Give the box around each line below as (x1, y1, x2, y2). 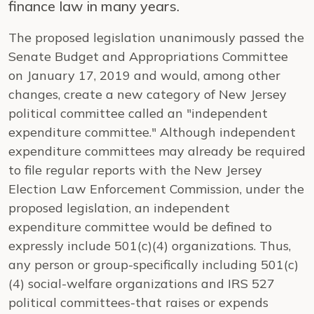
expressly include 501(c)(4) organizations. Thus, (8, 238, 291, 254)
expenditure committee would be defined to (8, 219, 272, 235)
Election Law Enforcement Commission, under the (8, 181, 304, 197)
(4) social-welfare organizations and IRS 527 (8, 275, 275, 292)
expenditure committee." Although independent (8, 124, 296, 140)
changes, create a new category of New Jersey (8, 86, 287, 102)
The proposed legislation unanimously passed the (8, 29, 304, 46)
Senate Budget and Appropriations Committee (8, 48, 288, 64)
